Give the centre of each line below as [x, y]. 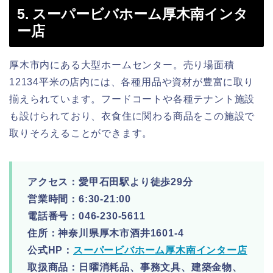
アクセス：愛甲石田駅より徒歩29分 [110, 182]
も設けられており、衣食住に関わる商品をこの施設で [132, 116]
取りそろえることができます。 [81, 133]
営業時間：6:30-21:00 [79, 199]
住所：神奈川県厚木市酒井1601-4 [106, 233]
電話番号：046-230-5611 [87, 216]
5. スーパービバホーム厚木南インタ [133, 14]
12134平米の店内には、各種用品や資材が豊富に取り [132, 82]
